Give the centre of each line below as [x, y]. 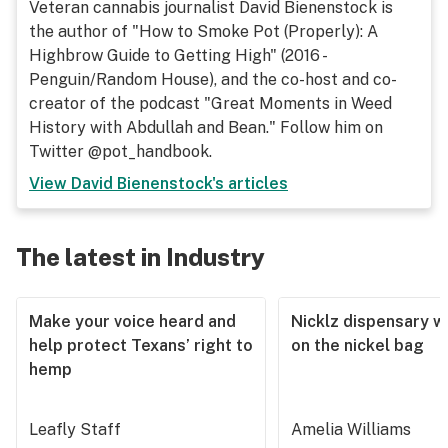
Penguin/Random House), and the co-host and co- [213, 79]
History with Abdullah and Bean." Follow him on [206, 127]
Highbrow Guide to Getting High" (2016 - [177, 55]
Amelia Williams [351, 429]
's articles [250, 183]
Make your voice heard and [132, 321]
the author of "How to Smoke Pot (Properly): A [203, 31]
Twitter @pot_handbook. [120, 151]
